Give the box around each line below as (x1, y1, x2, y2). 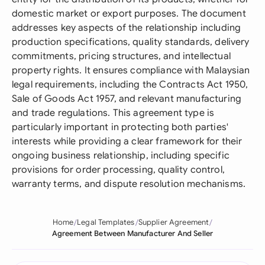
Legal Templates (77, 218, 135, 227)
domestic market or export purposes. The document (12, 8, 246, 20)
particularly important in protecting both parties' (12, 121, 229, 133)
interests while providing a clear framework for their (12, 135, 243, 147)
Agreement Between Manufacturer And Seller (51, 229, 214, 238)
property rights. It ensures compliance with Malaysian (12, 64, 250, 76)
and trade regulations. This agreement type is (12, 107, 215, 119)
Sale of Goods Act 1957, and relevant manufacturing (12, 93, 242, 105)
